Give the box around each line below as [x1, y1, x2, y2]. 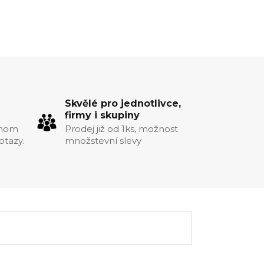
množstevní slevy [64, 135, 141, 147]
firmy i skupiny [64, 110, 140, 121]
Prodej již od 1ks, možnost [64, 123, 178, 135]
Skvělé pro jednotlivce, [64, 98, 181, 110]
